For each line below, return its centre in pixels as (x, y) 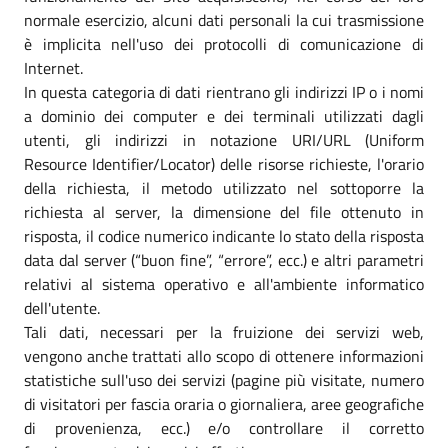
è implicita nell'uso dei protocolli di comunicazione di (224, 43)
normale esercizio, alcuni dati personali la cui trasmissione (224, 19)
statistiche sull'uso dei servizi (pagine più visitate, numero (224, 379)
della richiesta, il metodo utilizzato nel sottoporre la (224, 187)
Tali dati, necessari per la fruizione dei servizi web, (224, 331)
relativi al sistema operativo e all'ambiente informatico (224, 283)
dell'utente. (62, 307)
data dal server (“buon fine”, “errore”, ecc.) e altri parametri (224, 259)
